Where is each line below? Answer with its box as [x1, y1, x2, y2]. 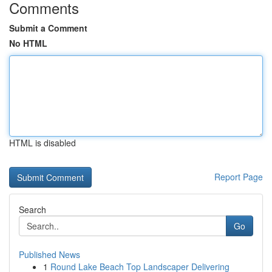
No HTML [9, 37, 47, 49]
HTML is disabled [9, 137, 76, 149]
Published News [19, 248, 80, 260]
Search [19, 203, 46, 216]
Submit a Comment [9, 22, 87, 34]
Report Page [214, 171, 263, 183]
